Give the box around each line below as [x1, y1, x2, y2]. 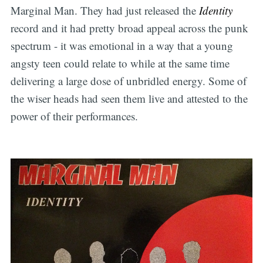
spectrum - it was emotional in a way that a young [10, 38, 233, 53]
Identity [198, 3, 232, 18]
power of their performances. [10, 109, 138, 124]
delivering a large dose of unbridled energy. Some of [10, 73, 247, 89]
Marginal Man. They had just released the [10, 3, 199, 18]
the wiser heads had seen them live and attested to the [10, 91, 248, 106]
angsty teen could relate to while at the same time [10, 56, 230, 71]
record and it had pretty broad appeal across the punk [10, 21, 248, 36]
